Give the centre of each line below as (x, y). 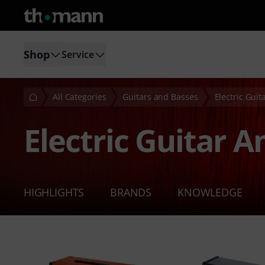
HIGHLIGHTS (54, 192)
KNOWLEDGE (210, 192)
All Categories (80, 97)
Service (78, 54)
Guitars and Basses (160, 97)
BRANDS (131, 192)
